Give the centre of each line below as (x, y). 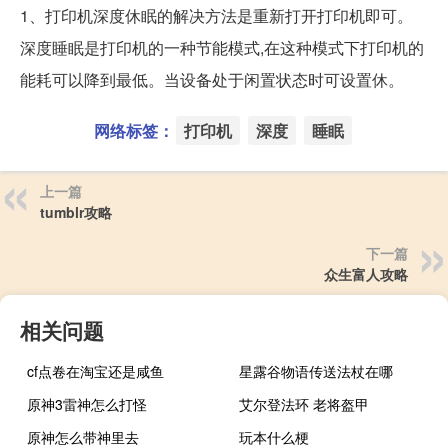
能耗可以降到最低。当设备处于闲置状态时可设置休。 (212, 79)
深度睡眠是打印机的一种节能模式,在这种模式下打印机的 (222, 47)
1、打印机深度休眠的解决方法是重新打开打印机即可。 (216, 15)
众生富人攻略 (366, 273)
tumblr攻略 (76, 211)
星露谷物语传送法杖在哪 (316, 370)
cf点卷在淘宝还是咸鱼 (95, 370)
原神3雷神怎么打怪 (87, 403)
